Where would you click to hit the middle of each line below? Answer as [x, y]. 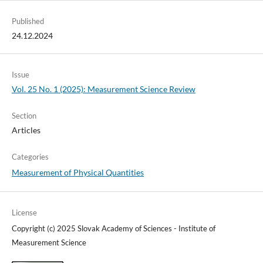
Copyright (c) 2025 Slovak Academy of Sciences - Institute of [113, 228]
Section [24, 115]
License [24, 212]
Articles [26, 130]
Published [28, 21]
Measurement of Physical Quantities [77, 172]
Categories [30, 156]
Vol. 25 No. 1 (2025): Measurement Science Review [103, 89]
